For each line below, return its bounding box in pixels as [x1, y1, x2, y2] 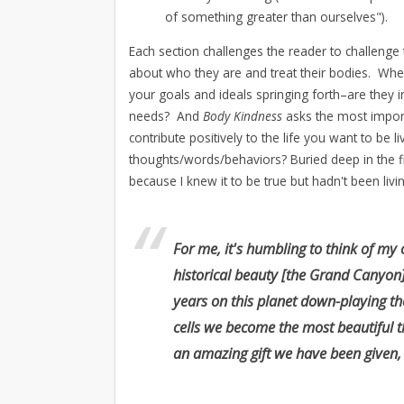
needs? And [129, 106, 203, 124]
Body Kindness [203, 106, 286, 124]
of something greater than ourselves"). [165, 8, 388, 26]
